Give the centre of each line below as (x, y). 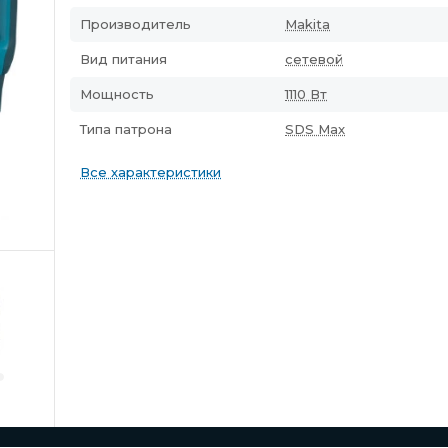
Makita (307, 24)
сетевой (314, 59)
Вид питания (123, 59)
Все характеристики (150, 172)
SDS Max (315, 129)
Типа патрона (126, 129)
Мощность (117, 94)
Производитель (135, 24)
